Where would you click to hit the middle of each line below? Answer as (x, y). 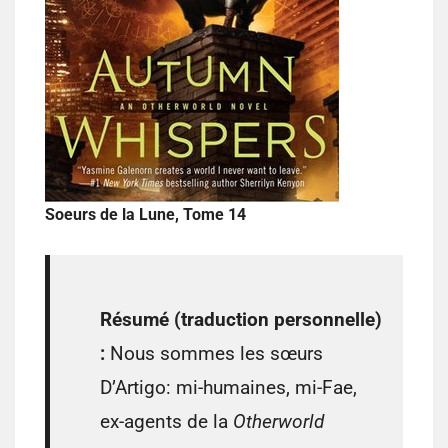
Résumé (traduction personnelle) (241, 320)
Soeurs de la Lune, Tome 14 (145, 215)
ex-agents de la (164, 422)
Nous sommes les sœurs (214, 354)
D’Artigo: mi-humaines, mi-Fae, (228, 388)
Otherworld (276, 422)
